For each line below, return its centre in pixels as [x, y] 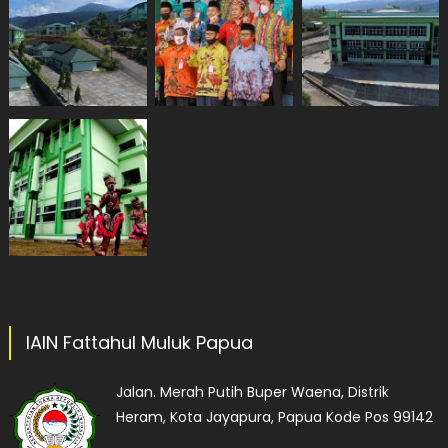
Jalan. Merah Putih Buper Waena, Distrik [252, 391]
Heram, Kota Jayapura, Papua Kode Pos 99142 [274, 416]
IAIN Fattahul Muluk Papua [139, 342]
